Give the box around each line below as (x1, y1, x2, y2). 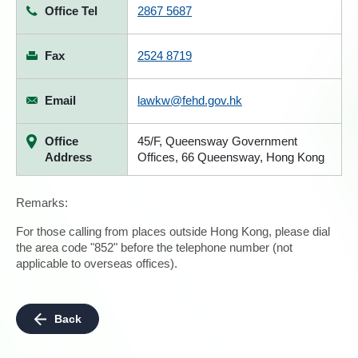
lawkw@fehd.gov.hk (137, 93, 242, 107)
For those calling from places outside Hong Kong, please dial (16, 225, 330, 238)
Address (45, 150, 92, 164)
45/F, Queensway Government (137, 134, 297, 148)
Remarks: (16, 196, 68, 209)
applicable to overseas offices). (16, 257, 177, 270)
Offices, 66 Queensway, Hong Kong (137, 150, 324, 164)
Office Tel (45, 4, 97, 18)
